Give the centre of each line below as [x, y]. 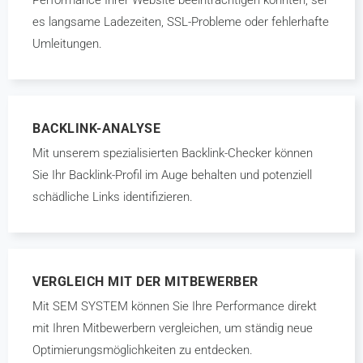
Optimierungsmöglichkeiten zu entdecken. [143, 350]
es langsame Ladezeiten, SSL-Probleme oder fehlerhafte [181, 22]
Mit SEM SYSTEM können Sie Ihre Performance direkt [175, 306]
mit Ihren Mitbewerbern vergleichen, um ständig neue [173, 328]
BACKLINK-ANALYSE [96, 128]
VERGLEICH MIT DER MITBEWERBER [145, 282]
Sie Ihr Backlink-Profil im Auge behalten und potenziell [172, 175]
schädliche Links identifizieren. [113, 197]
